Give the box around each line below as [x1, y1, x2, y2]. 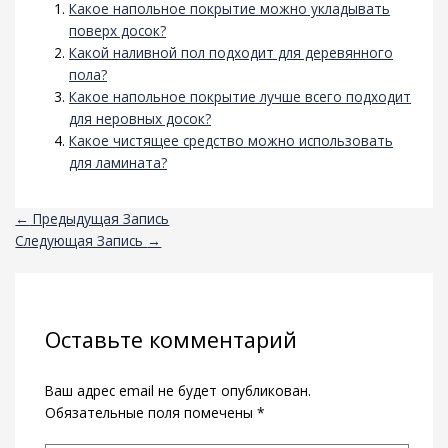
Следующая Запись [15, 231, 148, 251]
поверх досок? [69, 21, 167, 41]
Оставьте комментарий [44, 325, 297, 355]
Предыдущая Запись [29, 209, 170, 229]
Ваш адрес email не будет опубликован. [44, 380, 311, 400]
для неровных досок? [69, 109, 212, 129]
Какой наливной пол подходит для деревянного [69, 43, 394, 63]
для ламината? [69, 153, 168, 173]
